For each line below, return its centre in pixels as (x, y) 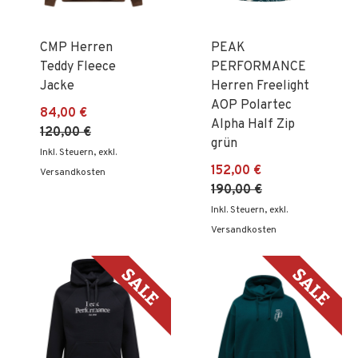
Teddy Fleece (78, 67)
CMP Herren (76, 48)
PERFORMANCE (259, 67)
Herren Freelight (260, 86)
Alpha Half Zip (253, 124)
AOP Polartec (251, 105)
